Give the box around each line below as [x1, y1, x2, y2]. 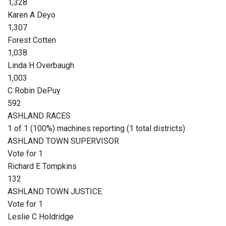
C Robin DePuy [8, 86, 61, 96]
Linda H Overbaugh [8, 61, 74, 71]
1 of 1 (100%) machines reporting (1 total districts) [8, 124, 185, 134]
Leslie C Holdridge [8, 212, 74, 222]
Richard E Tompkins [8, 161, 77, 172]
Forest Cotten [8, 35, 56, 45]
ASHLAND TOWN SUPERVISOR [8, 136, 119, 146]
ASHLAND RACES [8, 111, 71, 121]
